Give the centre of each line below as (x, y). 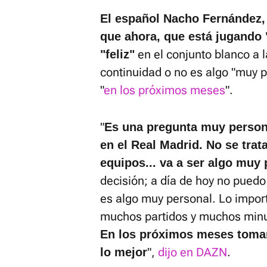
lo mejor (124, 252)
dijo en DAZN (193, 252)
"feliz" (117, 54)
